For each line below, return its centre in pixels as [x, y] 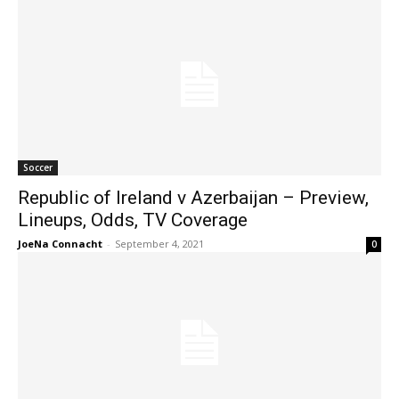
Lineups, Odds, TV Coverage [133, 220]
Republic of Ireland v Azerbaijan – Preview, [193, 198]
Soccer [38, 167]
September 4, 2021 [159, 244]
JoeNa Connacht [60, 244]
